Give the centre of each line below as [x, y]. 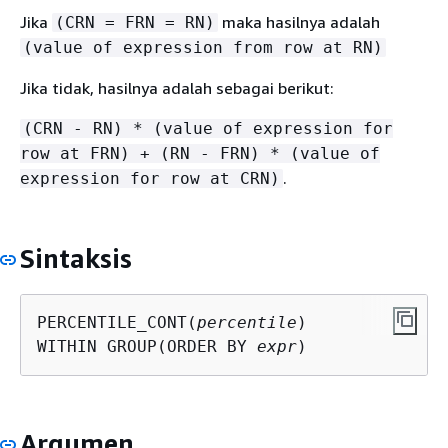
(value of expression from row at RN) [203, 47]
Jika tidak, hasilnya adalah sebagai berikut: [177, 88]
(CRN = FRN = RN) [135, 22]
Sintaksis [76, 258]
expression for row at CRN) [150, 178]
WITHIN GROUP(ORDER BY [147, 346]
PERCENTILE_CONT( [117, 322]
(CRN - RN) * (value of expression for [208, 128]
